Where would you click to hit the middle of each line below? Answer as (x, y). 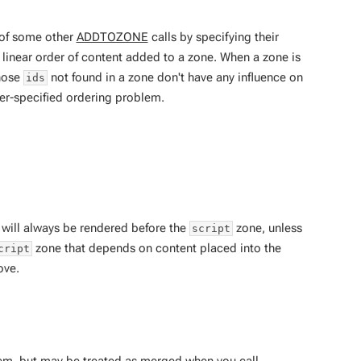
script (211, 229)
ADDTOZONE (112, 37)
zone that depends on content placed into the (156, 249)
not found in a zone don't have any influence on (175, 77)
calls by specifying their (213, 37)
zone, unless (267, 228)
